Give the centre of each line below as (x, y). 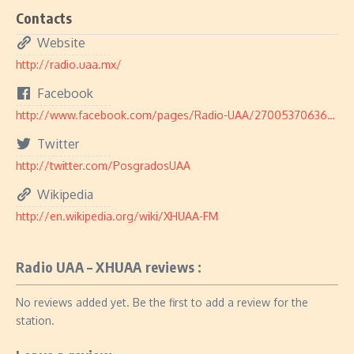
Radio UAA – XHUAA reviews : (109, 267)
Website (61, 43)
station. (35, 320)
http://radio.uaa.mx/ (69, 64)
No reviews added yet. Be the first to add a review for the (162, 302)
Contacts (44, 18)
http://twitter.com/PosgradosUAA (103, 166)
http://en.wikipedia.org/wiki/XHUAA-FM (117, 216)
